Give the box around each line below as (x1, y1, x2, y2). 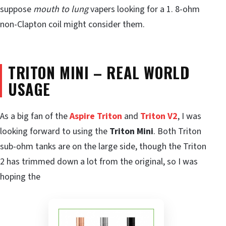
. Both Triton (153, 125, 201, 138)
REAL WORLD (106, 61, 190, 84)
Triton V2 (140, 109, 178, 123)
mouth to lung (33, 3, 88, 16)
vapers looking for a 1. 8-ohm (88, 3, 200, 16)
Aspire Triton (70, 109, 122, 123)
